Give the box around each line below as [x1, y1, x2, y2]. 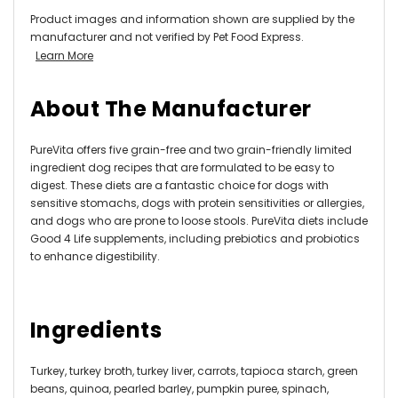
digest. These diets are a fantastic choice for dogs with [30, 177, 329, 193]
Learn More [36, 47, 93, 63]
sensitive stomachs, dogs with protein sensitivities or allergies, [30, 195, 364, 211]
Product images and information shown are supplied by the [30, 11, 354, 27]
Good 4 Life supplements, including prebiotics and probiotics [30, 230, 360, 246]
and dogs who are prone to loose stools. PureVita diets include [30, 212, 368, 228]
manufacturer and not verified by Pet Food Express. [30, 28, 304, 44]
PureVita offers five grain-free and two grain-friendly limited [30, 141, 352, 157]
